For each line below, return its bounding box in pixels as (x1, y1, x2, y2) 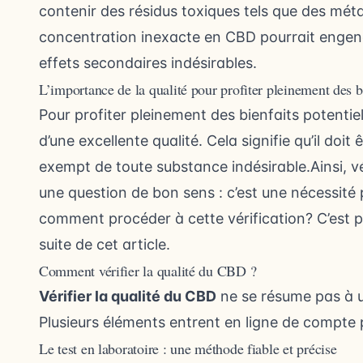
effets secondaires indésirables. (39, 54, 257, 72)
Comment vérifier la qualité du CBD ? (39, 261, 257, 281)
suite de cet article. (39, 236, 170, 254)
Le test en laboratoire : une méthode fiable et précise (39, 339, 337, 359)
